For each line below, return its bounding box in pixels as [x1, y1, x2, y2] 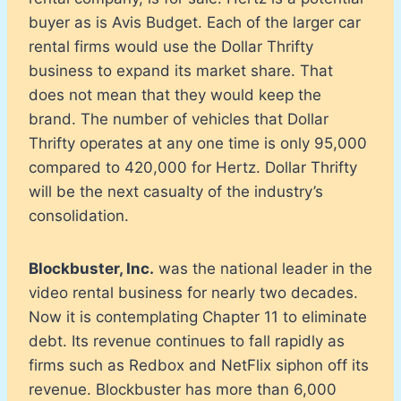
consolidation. [29, 206, 129, 225]
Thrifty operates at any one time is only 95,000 [29, 133, 367, 152]
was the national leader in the [154, 259, 372, 277]
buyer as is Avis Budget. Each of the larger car [29, 13, 361, 31]
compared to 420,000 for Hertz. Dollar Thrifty [29, 158, 357, 176]
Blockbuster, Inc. [29, 259, 154, 277]
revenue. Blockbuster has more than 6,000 [29, 380, 337, 398]
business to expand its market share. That [29, 61, 333, 80]
